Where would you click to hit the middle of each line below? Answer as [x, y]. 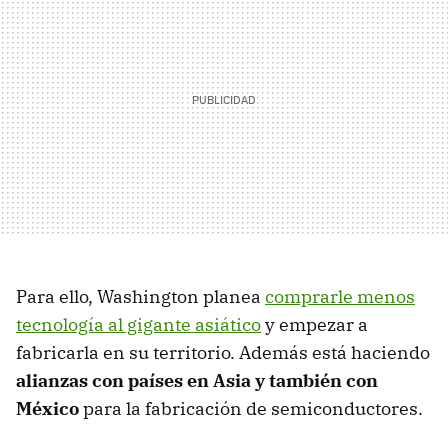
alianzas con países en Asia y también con [197, 380]
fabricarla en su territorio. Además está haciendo [223, 352]
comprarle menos [340, 296]
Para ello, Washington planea [140, 296]
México [47, 408]
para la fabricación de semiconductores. [251, 408]
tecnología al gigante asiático [138, 324]
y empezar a [314, 324]
